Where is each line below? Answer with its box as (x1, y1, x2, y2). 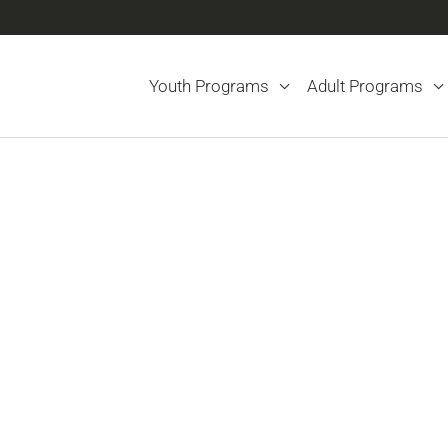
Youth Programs (149, 76, 269, 96)
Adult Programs (307, 76, 423, 96)
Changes (74, 410, 140, 431)
